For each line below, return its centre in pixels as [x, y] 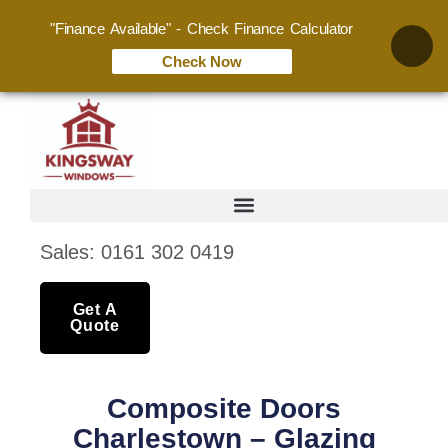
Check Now [201, 61]
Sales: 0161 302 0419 [137, 251]
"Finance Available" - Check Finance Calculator [201, 28]
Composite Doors [224, 408]
